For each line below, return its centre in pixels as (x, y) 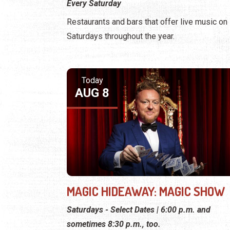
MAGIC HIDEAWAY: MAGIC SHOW (146, 191)
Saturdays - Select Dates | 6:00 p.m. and (139, 210)
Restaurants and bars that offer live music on (147, 22)
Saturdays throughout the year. (121, 36)
